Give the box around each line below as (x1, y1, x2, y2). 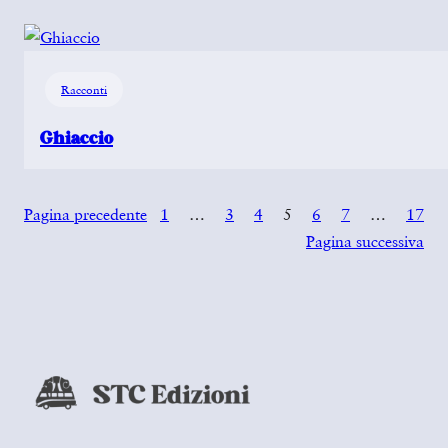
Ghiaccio (40, 128, 113, 149)
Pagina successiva (306, 231, 424, 252)
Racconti (61, 82, 107, 98)
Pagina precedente (24, 204, 147, 225)
